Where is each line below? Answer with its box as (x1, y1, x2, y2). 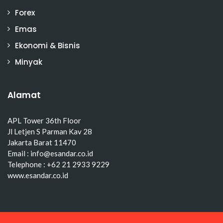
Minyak (15, 56, 42, 67)
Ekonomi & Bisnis (15, 40, 80, 51)
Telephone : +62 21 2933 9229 (7, 159, 110, 169)
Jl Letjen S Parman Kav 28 (7, 126, 92, 136)
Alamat (7, 89, 41, 101)
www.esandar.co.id (7, 170, 68, 180)
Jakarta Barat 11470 (7, 137, 76, 147)
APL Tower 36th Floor (7, 115, 81, 125)
